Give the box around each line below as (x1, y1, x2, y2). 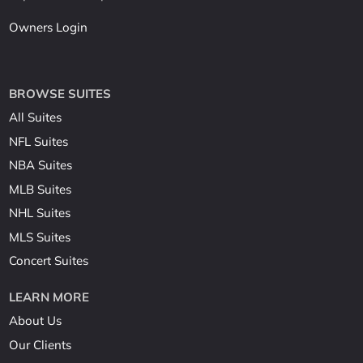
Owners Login (9, 19, 88, 35)
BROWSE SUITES (9, 85, 112, 101)
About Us (9, 313, 62, 329)
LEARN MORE (9, 288, 90, 305)
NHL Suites (9, 205, 71, 221)
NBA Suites (9, 157, 73, 173)
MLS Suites (9, 228, 71, 245)
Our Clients (9, 336, 72, 352)
